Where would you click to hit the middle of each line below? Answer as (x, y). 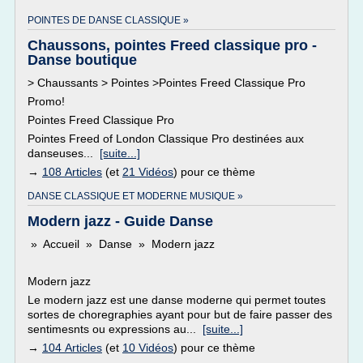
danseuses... (64, 153)
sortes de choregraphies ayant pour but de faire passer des (180, 314)
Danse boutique (82, 60)
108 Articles (72, 172)
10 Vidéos (148, 348)
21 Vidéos (148, 172)
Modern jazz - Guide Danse (120, 221)
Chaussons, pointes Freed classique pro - (172, 45)
